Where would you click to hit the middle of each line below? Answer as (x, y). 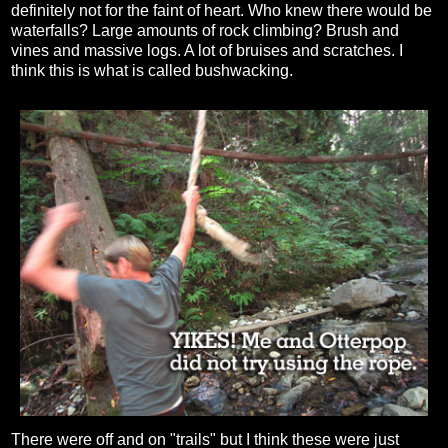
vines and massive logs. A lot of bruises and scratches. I (207, 51)
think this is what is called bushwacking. (152, 71)
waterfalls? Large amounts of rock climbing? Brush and (205, 31)
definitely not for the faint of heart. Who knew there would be (221, 11)
